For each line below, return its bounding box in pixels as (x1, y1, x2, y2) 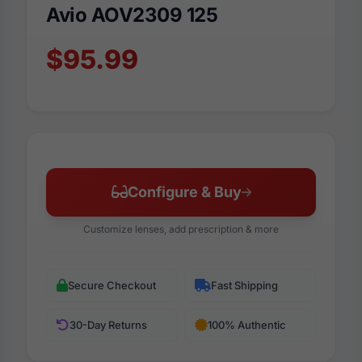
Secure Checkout (68, 278, 156, 292)
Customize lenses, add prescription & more (83, 222, 279, 235)
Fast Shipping (211, 278, 278, 292)
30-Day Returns (69, 318, 147, 331)
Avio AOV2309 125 (46, 2, 218, 27)
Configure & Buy (127, 183, 242, 200)
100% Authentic (208, 318, 286, 331)
